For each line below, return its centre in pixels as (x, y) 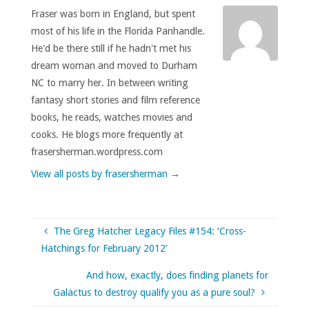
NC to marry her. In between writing (109, 83)
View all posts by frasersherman (100, 174)
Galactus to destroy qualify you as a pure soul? (154, 293)
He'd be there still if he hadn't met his (111, 49)
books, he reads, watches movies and (111, 118)
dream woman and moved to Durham (114, 66)
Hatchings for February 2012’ (104, 248)
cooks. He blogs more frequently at (107, 135)
